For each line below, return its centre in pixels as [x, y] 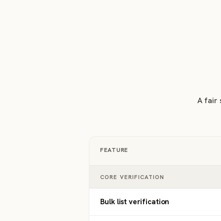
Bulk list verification [135, 202]
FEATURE [114, 150]
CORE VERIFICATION [132, 177]
